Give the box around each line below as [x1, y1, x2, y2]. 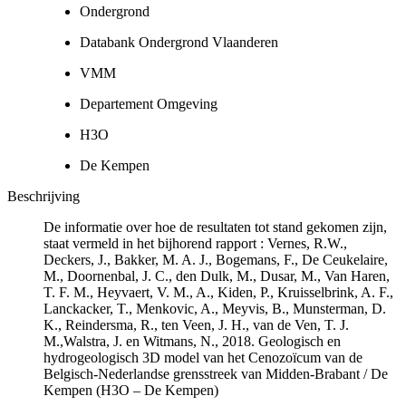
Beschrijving [7, 188, 80, 204]
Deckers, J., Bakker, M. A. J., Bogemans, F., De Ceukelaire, [43, 251, 388, 267]
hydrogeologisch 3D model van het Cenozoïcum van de [43, 349, 362, 365]
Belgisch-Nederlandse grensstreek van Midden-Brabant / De [43, 365, 388, 382]
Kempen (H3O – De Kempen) [43, 382, 218, 398]
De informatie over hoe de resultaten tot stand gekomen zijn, [43, 218, 387, 235]
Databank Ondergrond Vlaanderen [80, 34, 278, 50]
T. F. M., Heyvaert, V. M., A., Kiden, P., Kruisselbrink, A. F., [43, 284, 393, 300]
